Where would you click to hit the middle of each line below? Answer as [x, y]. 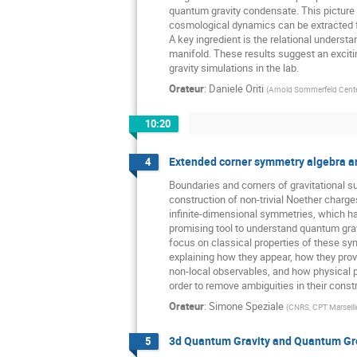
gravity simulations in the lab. [234, 68]
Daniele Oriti [236, 89]
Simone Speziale [246, 306]
